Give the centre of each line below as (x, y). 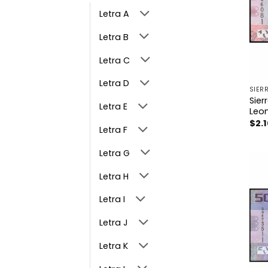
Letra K (114, 246)
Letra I (112, 200)
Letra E (113, 107)
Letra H (114, 176)
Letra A (114, 14)
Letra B (114, 37)
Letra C (115, 60)
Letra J (114, 223)
